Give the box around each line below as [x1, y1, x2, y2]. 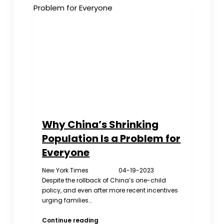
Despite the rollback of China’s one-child [42, 175, 166, 184]
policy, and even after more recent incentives [42, 185, 178, 194]
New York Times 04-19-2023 [42, 165, 160, 174]
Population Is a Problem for [42, 131, 181, 145]
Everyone [42, 145, 90, 159]
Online [98, 28, 119, 37]
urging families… [42, 195, 92, 204]
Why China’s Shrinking [42, 117, 159, 131]
